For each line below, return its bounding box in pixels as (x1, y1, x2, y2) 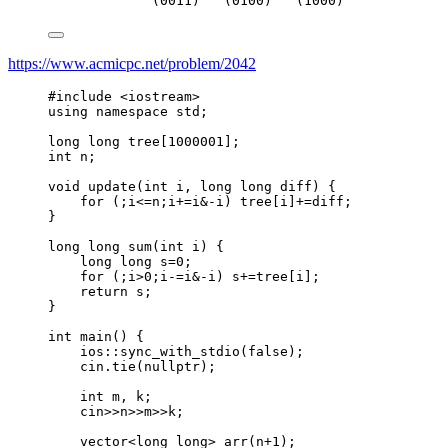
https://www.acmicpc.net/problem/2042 (8, 54, 256, 72)
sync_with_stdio (120, 343, 240, 359)
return (80, 283, 128, 299)
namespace (96, 103, 168, 119)
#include (48, 88, 112, 104)
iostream (128, 88, 192, 104)
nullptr (144, 358, 200, 374)
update (88, 178, 136, 194)
